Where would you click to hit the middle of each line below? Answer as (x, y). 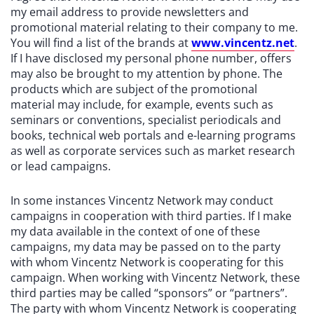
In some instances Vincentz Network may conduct (142, 200)
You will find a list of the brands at (101, 43)
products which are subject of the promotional (134, 89)
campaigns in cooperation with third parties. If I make (151, 216)
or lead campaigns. (61, 166)
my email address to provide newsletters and (130, 12)
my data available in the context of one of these (135, 231)
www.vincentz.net (243, 43)
